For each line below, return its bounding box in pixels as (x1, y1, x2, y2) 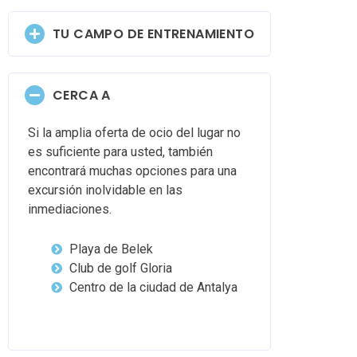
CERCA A (53, 85, 111, 104)
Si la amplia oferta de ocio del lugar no (28, 125, 241, 141)
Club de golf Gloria (69, 261, 172, 277)
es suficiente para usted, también (28, 144, 213, 160)
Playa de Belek (69, 241, 153, 257)
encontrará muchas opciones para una (28, 163, 237, 179)
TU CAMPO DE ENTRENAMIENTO (53, 24, 254, 43)
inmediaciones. (28, 202, 112, 218)
